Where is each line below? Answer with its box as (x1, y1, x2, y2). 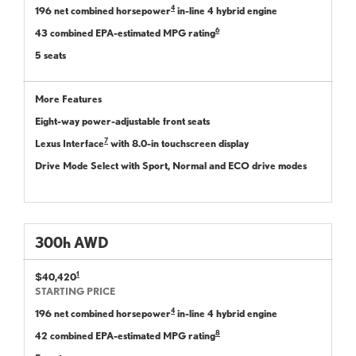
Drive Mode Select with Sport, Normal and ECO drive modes (35, 159, 307, 172)
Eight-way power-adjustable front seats (35, 114, 210, 127)
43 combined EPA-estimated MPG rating (35, 26, 215, 39)
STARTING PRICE (35, 284, 115, 297)
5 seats (35, 48, 66, 61)
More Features (35, 92, 102, 105)
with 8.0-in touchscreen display (108, 137, 249, 149)
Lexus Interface (35, 137, 104, 149)
